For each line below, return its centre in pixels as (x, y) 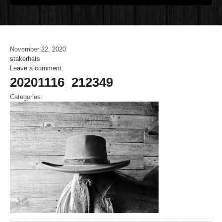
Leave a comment (36, 68)
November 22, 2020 (38, 49)
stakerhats (25, 59)
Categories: (26, 97)
